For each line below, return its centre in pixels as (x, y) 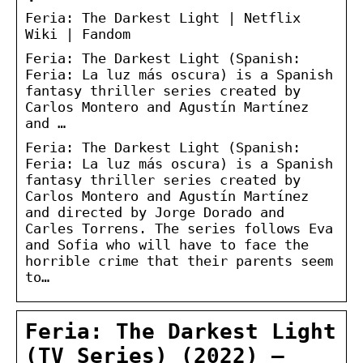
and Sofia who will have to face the (167, 244)
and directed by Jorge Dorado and (155, 212)
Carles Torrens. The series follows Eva (179, 228)
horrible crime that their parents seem (179, 261)
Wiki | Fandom (78, 34)
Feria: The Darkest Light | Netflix (163, 17)
